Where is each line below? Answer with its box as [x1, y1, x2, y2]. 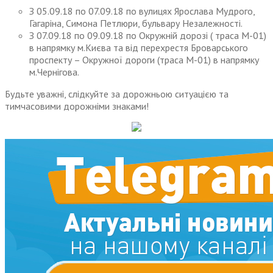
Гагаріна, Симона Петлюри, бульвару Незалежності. [29, 17, 243, 30]
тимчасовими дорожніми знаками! [5, 100, 149, 113]
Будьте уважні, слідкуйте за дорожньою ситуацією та [5, 88, 229, 101]
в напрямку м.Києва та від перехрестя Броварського [29, 41, 248, 54]
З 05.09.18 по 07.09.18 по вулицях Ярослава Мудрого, [29, 5, 255, 18]
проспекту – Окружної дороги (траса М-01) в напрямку [29, 54, 259, 66]
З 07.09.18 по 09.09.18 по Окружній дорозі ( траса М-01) [29, 29, 266, 42]
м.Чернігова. [29, 66, 79, 79]
